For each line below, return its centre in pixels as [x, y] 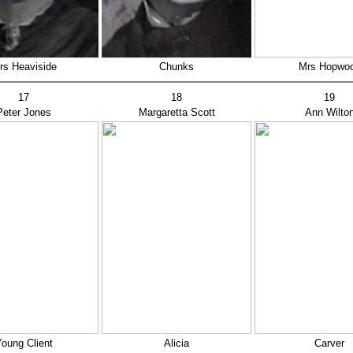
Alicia [176, 343]
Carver [329, 343]
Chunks [176, 67]
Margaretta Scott [176, 112]
